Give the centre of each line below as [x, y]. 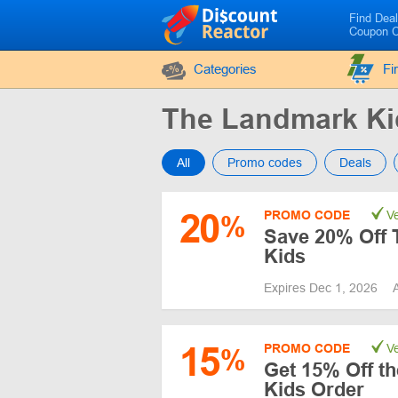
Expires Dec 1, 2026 [322, 288]
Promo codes [265, 163]
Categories [225, 69]
